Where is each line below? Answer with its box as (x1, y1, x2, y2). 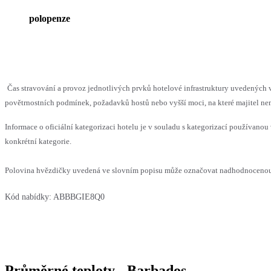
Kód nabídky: (5, 192, 51, 201)
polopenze (29, 13, 70, 24)
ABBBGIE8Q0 (53, 192, 105, 201)
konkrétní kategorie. (5, 136, 71, 146)
